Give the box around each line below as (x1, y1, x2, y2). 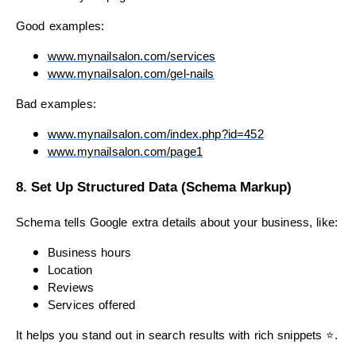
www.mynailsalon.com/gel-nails (48, 68, 215, 81)
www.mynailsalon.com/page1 (48, 145, 203, 159)
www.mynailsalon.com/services (48, 50, 216, 64)
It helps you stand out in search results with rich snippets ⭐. (16, 328, 338, 342)
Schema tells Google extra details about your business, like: (16, 215, 338, 229)
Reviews (48, 281, 95, 294)
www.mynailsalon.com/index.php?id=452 (48, 128, 264, 141)
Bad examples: (16, 98, 96, 111)
